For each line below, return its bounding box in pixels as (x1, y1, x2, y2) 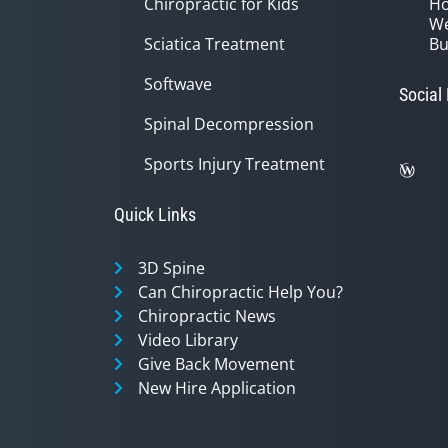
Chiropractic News (138, 304, 276, 327)
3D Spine (138, 256, 205, 279)
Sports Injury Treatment (144, 152, 325, 175)
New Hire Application (138, 376, 296, 399)
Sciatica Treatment (144, 32, 285, 55)
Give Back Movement (138, 352, 295, 375)
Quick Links (114, 203, 196, 225)
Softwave (144, 72, 212, 95)
